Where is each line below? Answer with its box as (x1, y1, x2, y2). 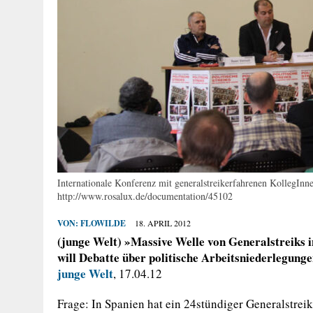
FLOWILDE (80, 217, 126, 229)
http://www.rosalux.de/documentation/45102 (57, 189, 233, 203)
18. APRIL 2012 (135, 217, 191, 228)
